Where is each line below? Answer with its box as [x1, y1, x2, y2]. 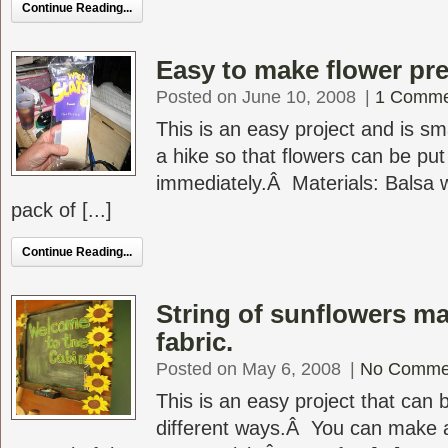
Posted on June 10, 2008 [156, 87, 356, 107]
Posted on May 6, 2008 [156, 359, 341, 379]
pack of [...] [11, 199, 112, 221]
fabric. [156, 327, 233, 357]
